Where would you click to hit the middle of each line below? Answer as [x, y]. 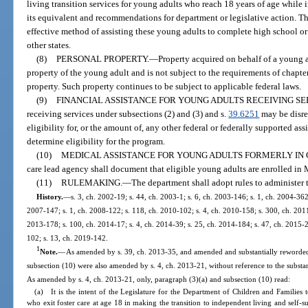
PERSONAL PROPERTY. [102, 59]
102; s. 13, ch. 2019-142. [68, 238]
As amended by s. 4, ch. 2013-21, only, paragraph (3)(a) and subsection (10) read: [159, 279]
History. [49, 197]
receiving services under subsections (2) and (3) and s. [128, 114]
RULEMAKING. [91, 183]
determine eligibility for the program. [96, 142]
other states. [49, 45]
